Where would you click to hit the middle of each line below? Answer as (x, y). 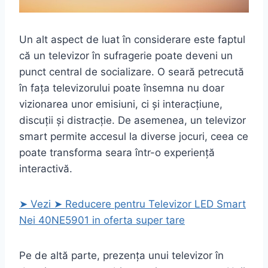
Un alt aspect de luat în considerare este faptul (132, 39)
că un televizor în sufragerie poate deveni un (126, 55)
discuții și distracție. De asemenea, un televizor (133, 120)
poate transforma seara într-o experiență (117, 152)
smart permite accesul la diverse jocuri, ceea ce (134, 136)
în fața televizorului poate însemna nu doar (122, 88)
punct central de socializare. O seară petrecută (132, 71)
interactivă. (46, 168)
